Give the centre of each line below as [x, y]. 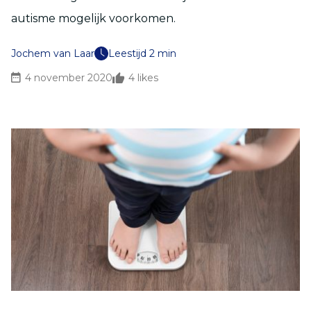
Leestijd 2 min [142, 53]
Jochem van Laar [53, 53]
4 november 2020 [69, 78]
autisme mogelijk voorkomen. [93, 18]
